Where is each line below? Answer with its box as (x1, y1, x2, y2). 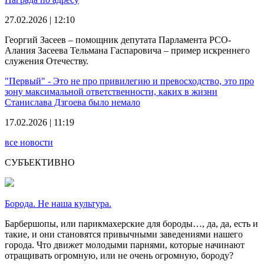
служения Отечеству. (5, 55, 88, 66)
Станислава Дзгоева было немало (5, 97, 140, 107)
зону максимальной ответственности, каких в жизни (5, 86, 217, 97)
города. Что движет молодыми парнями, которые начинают (5, 239, 245, 250)
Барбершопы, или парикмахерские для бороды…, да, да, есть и (5, 218, 258, 229)
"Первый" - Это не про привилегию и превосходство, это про (5, 75, 254, 86)
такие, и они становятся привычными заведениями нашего (5, 229, 243, 239)
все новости (5, 137, 53, 147)
